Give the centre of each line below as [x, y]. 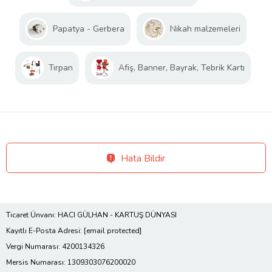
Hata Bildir [143, 159]
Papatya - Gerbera [89, 29]
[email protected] [113, 231]
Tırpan [61, 68]
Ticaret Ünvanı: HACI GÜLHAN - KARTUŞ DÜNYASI [91, 215]
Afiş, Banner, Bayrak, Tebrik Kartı [182, 68]
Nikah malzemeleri [205, 29]
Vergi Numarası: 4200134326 [55, 247]
